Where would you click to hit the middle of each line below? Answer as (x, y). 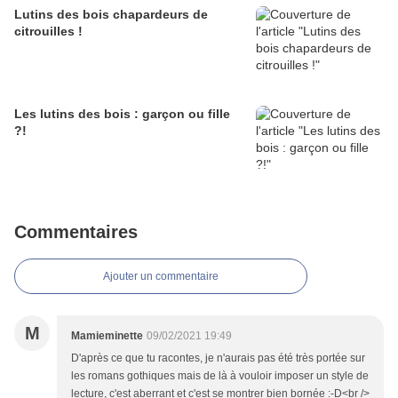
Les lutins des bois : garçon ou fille (122, 114)
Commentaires (76, 232)
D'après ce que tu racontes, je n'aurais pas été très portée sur (218, 358)
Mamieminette (107, 336)
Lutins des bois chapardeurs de (111, 15)
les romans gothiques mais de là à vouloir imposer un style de (220, 376)
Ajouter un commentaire (161, 277)
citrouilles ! (48, 32)
